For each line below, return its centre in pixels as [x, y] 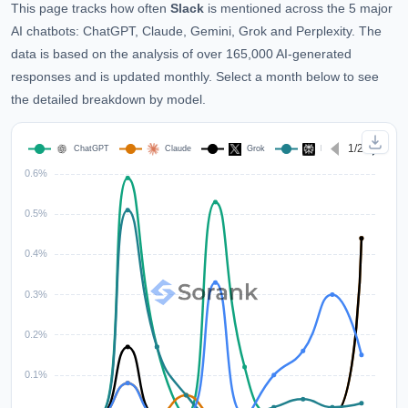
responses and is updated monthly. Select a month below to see [195, 76]
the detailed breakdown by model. [108, 99]
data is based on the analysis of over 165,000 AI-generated [181, 54]
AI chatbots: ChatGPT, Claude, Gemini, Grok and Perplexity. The [196, 31]
